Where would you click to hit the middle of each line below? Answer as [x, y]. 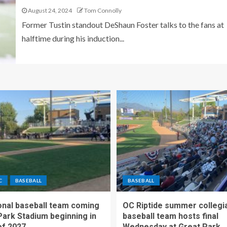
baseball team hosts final [171, 216]
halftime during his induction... [73, 38]
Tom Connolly [103, 10]
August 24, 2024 [49, 10]
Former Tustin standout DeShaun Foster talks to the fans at [123, 24]
